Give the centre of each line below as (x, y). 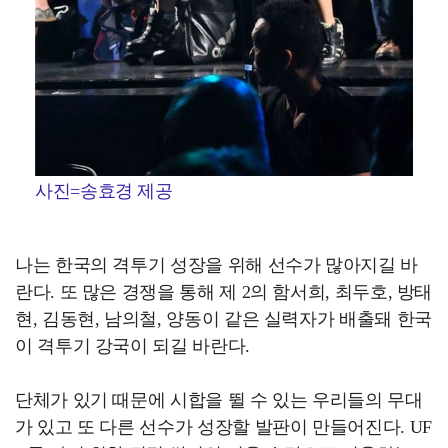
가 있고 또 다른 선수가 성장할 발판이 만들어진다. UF (223, 426)
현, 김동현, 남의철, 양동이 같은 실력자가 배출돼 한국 (223, 318)
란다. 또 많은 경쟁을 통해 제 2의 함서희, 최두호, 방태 (224, 291)
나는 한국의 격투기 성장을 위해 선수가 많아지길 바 (216, 264)
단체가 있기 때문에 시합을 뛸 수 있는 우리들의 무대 (219, 399)
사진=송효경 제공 (104, 190)
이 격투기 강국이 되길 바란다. (132, 345)
